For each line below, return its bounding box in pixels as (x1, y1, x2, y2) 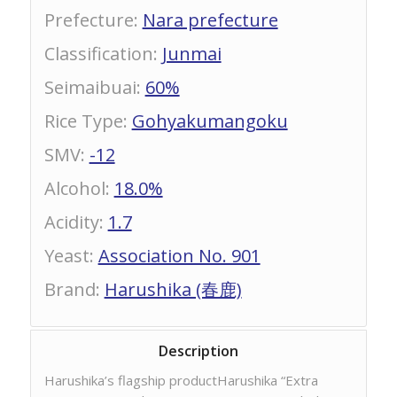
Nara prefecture (142, 8, 278, 32)
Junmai (161, 42, 222, 66)
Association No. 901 (97, 244, 261, 268)
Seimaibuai (43, 75, 136, 99)
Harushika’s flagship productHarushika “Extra (43, 370, 318, 389)
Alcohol (43, 176, 105, 200)
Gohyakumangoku (131, 109, 288, 133)
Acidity (43, 210, 99, 234)
